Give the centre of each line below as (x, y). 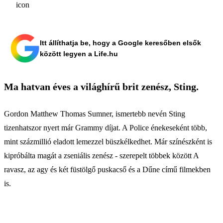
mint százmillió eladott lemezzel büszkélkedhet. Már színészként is (108, 141)
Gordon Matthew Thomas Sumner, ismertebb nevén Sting (95, 113)
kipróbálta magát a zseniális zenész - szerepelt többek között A (101, 155)
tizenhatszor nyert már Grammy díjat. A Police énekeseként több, (106, 127)
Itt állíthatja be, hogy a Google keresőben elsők (120, 43)
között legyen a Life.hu (79, 54)
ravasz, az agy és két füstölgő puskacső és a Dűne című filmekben (107, 169)
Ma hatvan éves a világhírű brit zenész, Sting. (101, 86)
